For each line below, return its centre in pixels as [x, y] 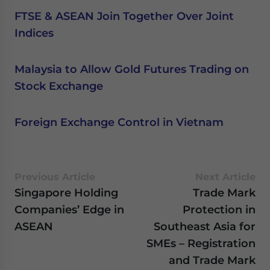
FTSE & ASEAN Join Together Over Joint [124, 16]
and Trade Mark [212, 260]
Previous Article [55, 177]
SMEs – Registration [201, 243]
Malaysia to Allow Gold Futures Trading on [132, 69]
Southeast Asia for [205, 226]
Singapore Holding [66, 193]
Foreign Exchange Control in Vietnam [119, 122]
